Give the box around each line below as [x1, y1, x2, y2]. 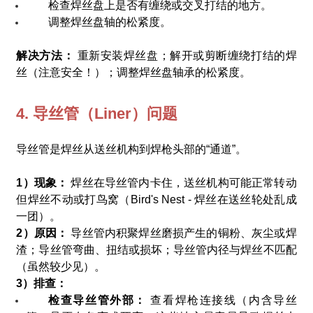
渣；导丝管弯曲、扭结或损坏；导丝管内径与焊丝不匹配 [16, 243, 297, 256]
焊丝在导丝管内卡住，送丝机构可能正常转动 [71, 176, 297, 189]
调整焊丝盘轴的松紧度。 [48, 15, 172, 28]
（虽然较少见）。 [16, 260, 106, 272]
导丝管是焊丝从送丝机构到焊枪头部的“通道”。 [16, 143, 247, 155]
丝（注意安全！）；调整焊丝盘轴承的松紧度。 [16, 66, 252, 78]
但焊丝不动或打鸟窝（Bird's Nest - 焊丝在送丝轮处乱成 [16, 193, 297, 205]
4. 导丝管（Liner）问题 [16, 104, 178, 122]
